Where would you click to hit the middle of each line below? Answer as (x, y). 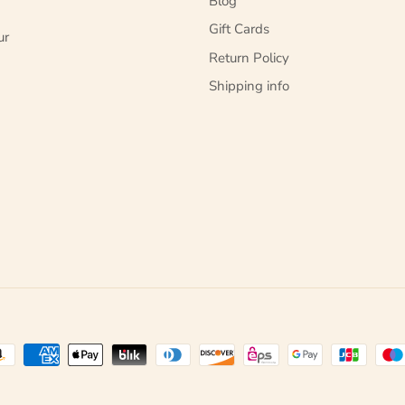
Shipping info (249, 86)
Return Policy (249, 57)
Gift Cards (239, 29)
